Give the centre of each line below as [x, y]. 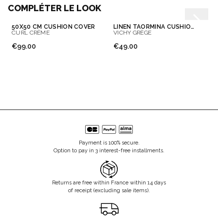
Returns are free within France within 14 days [109, 183]
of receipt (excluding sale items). [109, 191]
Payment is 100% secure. [109, 143]
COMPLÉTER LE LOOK [54, 8]
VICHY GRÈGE [133, 33]
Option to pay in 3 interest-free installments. [109, 151]
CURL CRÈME [31, 33]
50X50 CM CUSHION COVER [54, 27]
